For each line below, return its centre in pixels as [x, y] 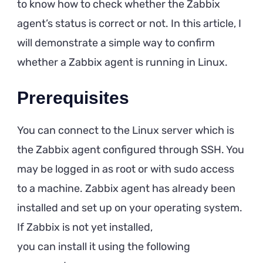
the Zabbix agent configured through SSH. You [131, 149]
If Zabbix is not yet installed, [85, 227]
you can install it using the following [104, 246]
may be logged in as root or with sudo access [126, 169]
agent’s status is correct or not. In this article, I [129, 23]
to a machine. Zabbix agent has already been [126, 188]
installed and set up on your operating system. [130, 208]
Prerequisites [73, 97]
